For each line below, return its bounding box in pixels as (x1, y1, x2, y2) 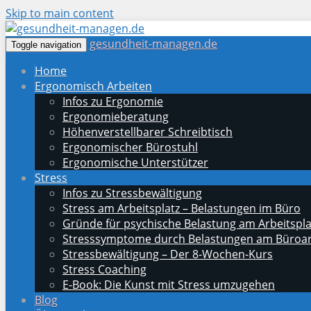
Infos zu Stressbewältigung (62, 185, 202, 201)
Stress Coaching (62, 262, 146, 277)
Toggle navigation (11, 40, 81, 50)
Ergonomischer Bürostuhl (62, 140, 198, 155)
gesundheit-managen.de (90, 36, 217, 51)
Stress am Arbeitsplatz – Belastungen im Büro (62, 201, 301, 216)
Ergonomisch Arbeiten (35, 78, 152, 94)
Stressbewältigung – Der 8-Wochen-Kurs (62, 246, 273, 262)
